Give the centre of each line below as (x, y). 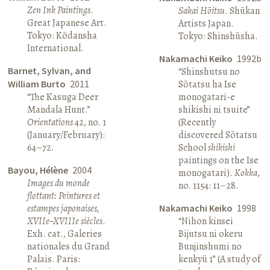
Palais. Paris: (54, 259)
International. (56, 48)
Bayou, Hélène (39, 170)
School (193, 147)
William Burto (38, 83)
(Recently (197, 122)
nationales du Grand (69, 246)
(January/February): (66, 135)
